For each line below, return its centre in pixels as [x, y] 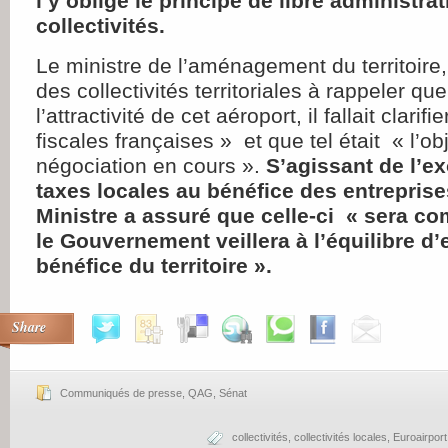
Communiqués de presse [121, 393]
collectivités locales [340, 437]
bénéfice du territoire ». [154, 265]
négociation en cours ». [151, 165]
